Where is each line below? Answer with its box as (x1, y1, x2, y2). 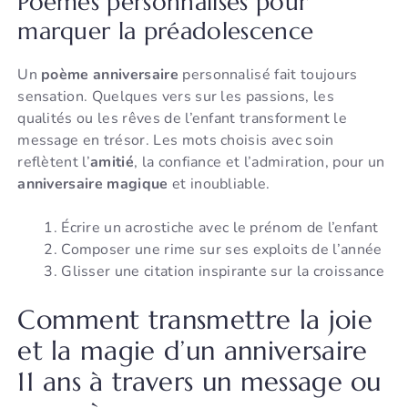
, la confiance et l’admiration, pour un (133, 152, 385, 173)
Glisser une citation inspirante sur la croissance (61, 261, 384, 282)
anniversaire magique (17, 174, 168, 195)
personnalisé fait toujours (178, 65, 358, 86)
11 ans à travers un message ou (17, 365, 382, 399)
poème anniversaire (41, 65, 178, 86)
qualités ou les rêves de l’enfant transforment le (17, 108, 347, 129)
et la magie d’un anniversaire (17, 334, 368, 368)
